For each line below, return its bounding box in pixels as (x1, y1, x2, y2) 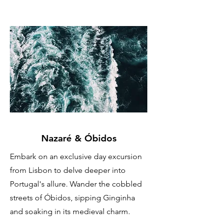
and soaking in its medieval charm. (10, 207, 130, 217)
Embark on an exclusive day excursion (10, 152, 142, 162)
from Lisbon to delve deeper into (10, 165, 126, 175)
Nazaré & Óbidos (41, 133, 116, 144)
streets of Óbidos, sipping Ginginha (10, 193, 135, 203)
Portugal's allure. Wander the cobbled (10, 179, 142, 189)
